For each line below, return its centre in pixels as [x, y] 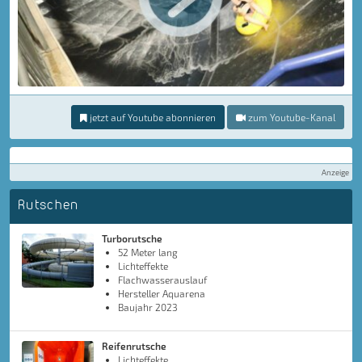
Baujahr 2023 [148, 307]
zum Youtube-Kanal [290, 118]
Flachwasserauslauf [162, 280]
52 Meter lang [148, 253]
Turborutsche [132, 239]
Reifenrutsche [134, 346]
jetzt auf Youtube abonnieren [152, 118]
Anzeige [335, 173]
